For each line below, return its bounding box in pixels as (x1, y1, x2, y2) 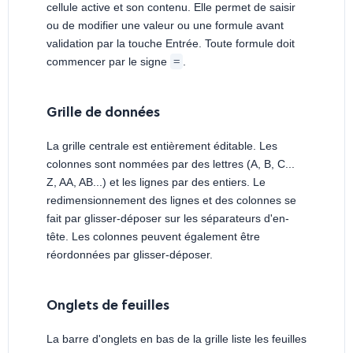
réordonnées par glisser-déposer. (46, 248, 213, 262)
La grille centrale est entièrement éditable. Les (46, 139, 277, 153)
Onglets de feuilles (46, 299, 169, 314)
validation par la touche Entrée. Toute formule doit (46, 37, 295, 50)
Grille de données (46, 106, 160, 121)
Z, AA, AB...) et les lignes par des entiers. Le (46, 176, 266, 189)
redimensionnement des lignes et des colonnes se (46, 194, 296, 207)
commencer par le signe (46, 55, 170, 69)
